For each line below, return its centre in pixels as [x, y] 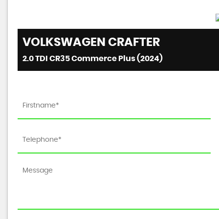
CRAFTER [133, 43]
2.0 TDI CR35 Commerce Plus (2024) [93, 59]
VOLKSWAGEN [64, 43]
